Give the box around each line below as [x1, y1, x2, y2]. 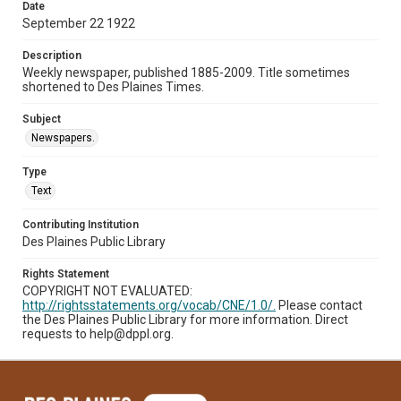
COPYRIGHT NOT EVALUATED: [22, 283, 192, 298]
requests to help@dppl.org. [22, 326, 174, 341]
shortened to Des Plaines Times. [22, 79, 204, 94]
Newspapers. [31, 131, 95, 144]
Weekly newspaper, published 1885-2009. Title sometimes [22, 64, 350, 80]
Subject [22, 112, 61, 125]
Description [22, 48, 81, 62]
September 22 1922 [22, 15, 135, 30]
